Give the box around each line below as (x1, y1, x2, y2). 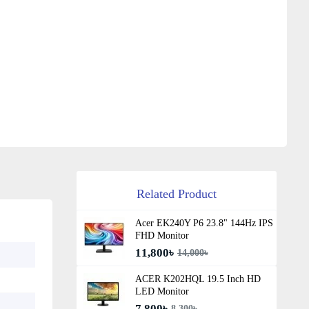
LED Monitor (134, 286, 189, 297)
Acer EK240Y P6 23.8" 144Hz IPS (134, 217, 273, 228)
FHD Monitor (134, 230, 189, 241)
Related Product (137, 186, 217, 201)
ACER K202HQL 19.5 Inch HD (134, 273, 261, 284)
